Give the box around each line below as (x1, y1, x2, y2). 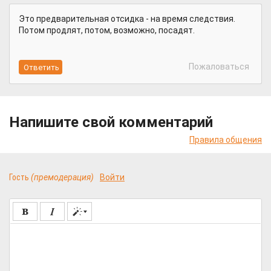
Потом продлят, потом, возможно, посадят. (19, 25, 195, 35)
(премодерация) (31, 172, 94, 182)
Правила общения (189, 135, 262, 145)
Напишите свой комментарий (9, 114, 213, 131)
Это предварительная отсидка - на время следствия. (19, 14, 235, 24)
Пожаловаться (187, 62, 249, 71)
